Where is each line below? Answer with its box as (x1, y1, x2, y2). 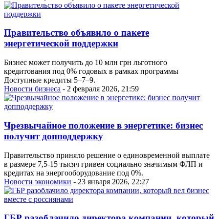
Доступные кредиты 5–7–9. (4, 76, 95, 85)
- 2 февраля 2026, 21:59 (61, 85, 139, 93)
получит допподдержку (4, 131, 103, 141)
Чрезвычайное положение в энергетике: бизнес (4, 120, 203, 131)
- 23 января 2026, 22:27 (71, 177, 149, 186)
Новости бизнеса (4, 85, 61, 93)
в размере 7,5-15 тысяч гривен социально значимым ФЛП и (4, 159, 203, 168)
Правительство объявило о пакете (4, 27, 149, 38)
